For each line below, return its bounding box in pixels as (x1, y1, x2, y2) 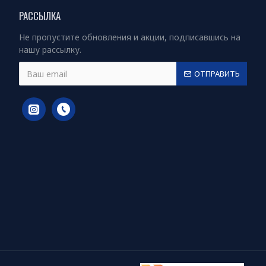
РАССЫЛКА (19, 8, 61, 24)
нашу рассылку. (19, 44, 81, 56)
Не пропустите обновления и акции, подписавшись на (19, 31, 240, 43)
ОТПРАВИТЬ (194, 68, 240, 79)
